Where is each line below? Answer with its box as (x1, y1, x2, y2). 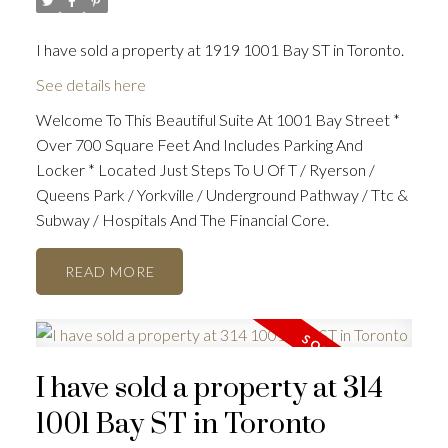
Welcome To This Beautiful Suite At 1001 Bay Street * (35, 110, 400, 130)
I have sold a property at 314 (35, 370, 383, 407)
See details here (35, 75, 146, 95)
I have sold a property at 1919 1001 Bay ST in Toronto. (35, 40, 404, 60)
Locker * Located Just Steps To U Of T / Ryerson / (35, 160, 375, 180)
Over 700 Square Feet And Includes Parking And (35, 135, 363, 155)
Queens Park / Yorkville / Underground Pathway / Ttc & (35, 185, 408, 205)
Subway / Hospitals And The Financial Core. (35, 210, 329, 230)
